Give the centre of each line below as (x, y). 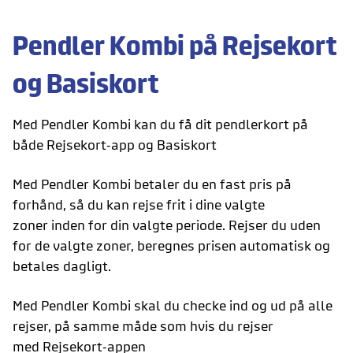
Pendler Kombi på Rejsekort (175, 46)
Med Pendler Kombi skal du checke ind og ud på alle (173, 306)
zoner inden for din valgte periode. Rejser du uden (167, 225)
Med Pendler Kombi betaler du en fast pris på (152, 184)
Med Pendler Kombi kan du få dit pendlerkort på (160, 124)
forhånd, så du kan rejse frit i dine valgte (139, 205)
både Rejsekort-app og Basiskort (115, 145)
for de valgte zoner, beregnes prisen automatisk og (171, 246)
